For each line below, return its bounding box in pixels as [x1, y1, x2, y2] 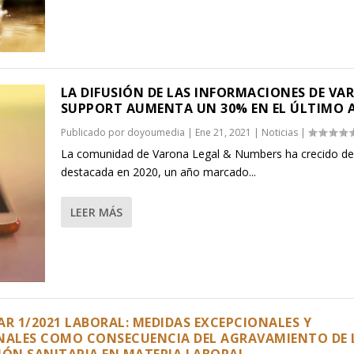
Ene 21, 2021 [194, 125, 251, 139]
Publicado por [60, 125, 127, 139]
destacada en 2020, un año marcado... [60, 164, 256, 179]
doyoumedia [126, 125, 185, 139]
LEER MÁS [70, 204, 122, 220]
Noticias [261, 125, 298, 139]
